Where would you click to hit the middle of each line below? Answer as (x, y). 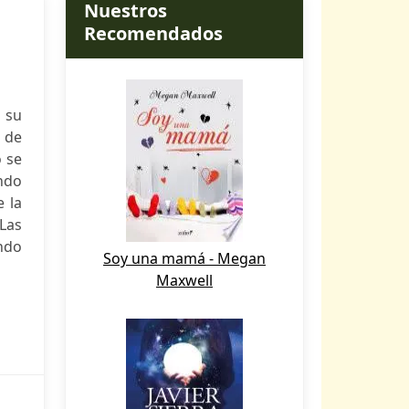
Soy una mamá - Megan (184, 258)
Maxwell (184, 280)
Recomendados (153, 33)
